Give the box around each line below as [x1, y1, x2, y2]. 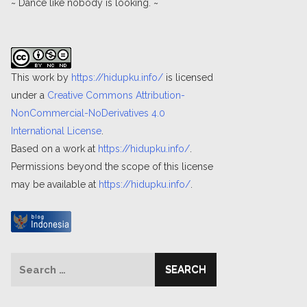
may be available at [11, 179, 99, 190]
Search [10, 256, 45, 267]
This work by [11, 72, 71, 83]
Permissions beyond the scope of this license [11, 161, 213, 172]
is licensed [163, 72, 213, 83]
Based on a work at [11, 143, 98, 154]
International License [11, 125, 101, 136]
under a [11, 90, 47, 101]
